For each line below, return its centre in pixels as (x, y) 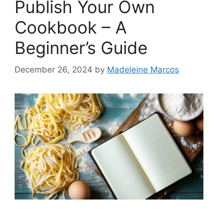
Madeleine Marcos (143, 69)
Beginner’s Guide (81, 48)
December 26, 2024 (54, 69)
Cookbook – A (71, 27)
